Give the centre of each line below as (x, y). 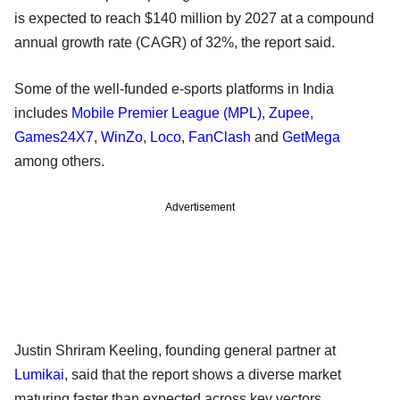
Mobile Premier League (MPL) (167, 112)
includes (43, 112)
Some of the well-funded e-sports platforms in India (174, 88)
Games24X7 (54, 137)
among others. (61, 161)
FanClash (220, 137)
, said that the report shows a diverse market (203, 374)
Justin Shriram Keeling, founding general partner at (175, 350)
